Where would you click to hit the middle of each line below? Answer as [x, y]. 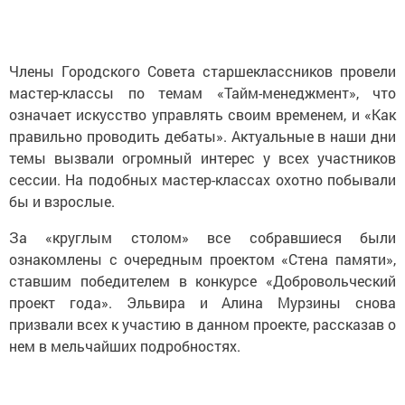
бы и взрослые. [62, 201]
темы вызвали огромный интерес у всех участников [202, 158]
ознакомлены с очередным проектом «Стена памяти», [202, 259]
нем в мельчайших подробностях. [125, 346]
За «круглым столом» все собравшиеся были [202, 237]
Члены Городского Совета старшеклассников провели [202, 71]
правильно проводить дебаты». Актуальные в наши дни [202, 136]
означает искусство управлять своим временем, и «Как [202, 114]
